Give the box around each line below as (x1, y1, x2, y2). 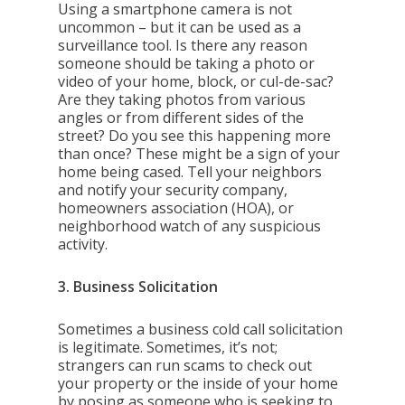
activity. (58, 234, 108, 254)
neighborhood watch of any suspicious (58, 216, 322, 236)
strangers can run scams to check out (58, 355, 313, 375)
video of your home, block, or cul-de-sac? (58, 71, 334, 91)
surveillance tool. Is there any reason (58, 35, 308, 55)
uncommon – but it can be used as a (58, 17, 302, 37)
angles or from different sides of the (58, 108, 305, 127)
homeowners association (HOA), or (58, 198, 295, 218)
